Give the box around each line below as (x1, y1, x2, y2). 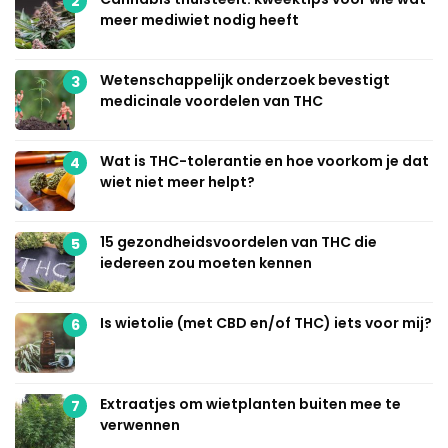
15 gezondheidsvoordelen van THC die (100, 232, 377, 253)
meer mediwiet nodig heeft (100, 10, 299, 31)
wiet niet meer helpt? (100, 172, 255, 193)
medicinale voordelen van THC (100, 91, 323, 112)
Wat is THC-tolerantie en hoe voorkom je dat (100, 151, 429, 172)
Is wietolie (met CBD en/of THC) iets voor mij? (100, 313, 432, 334)
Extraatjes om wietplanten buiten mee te (100, 394, 401, 415)
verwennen (100, 415, 180, 436)
